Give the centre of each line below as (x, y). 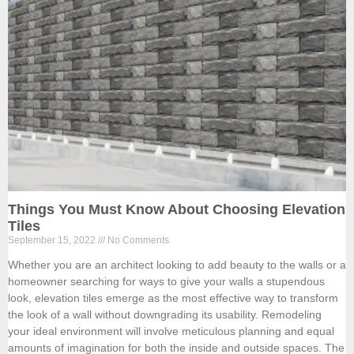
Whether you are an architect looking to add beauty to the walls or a (177, 265)
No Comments (137, 241)
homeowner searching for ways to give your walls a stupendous (166, 282)
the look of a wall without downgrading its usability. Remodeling (165, 315)
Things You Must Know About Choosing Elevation (177, 210)
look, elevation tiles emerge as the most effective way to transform (173, 298)
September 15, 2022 (53, 241)
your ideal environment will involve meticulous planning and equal (171, 331)
